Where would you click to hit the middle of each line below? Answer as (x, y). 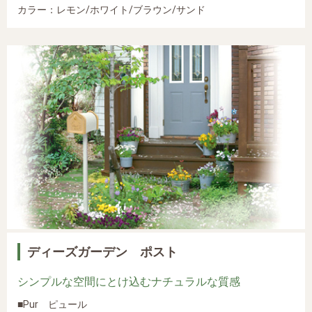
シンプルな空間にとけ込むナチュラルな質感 (129, 281)
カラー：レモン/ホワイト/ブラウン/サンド (111, 10)
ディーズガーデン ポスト (102, 251)
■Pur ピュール (52, 304)
